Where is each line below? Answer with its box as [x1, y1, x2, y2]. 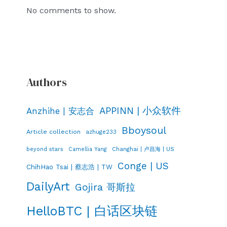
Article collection [26, 127, 81, 135]
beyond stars [26, 145, 63, 153]
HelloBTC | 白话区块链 [26, 203, 158, 218]
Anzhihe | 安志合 [26, 105, 94, 116]
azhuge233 [86, 128, 117, 135]
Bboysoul [122, 124, 166, 136]
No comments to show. [26, 6, 116, 16]
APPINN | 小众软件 [99, 105, 181, 117]
